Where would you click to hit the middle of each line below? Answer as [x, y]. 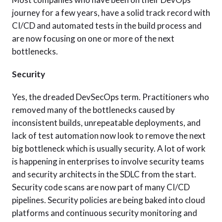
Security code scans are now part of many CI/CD [101, 187]
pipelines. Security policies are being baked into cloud [109, 200]
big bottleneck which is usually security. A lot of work [109, 148]
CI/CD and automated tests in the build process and [107, 26]
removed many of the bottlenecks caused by [93, 110]
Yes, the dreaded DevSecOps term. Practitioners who [111, 97]
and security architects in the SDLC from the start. [104, 174]
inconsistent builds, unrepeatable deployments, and [106, 123]
